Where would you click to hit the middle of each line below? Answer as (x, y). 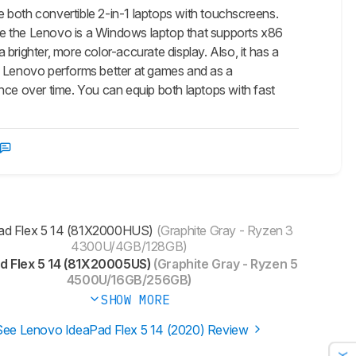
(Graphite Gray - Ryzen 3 (224, 231)
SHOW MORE (135, 300)
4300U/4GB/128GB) (129, 247)
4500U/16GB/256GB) (129, 280)
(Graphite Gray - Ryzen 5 (224, 264)
